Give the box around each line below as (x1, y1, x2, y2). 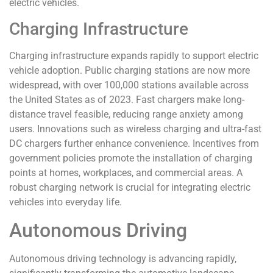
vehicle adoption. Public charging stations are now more (9, 65, 250, 77)
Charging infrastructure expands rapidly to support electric (9, 50, 258, 62)
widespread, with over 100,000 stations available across (9, 79, 249, 91)
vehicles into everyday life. (9, 196, 122, 208)
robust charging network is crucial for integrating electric (9, 182, 250, 194)
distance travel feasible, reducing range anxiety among (9, 108, 243, 121)
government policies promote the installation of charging (9, 152, 252, 165)
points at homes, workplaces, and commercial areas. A (9, 167, 243, 179)
